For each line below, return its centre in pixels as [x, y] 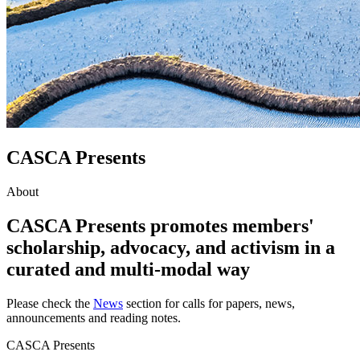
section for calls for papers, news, [209, 303]
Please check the [50, 303]
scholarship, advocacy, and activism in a [171, 247]
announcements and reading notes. [94, 317]
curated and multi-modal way [128, 269]
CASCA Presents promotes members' [160, 225]
